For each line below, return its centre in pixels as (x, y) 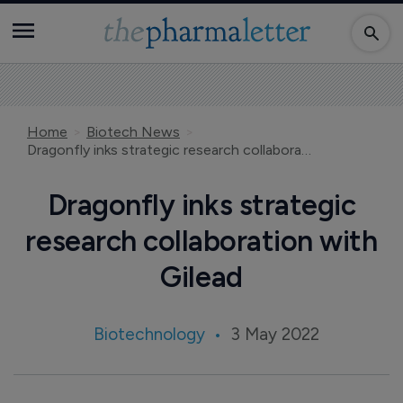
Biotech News (133, 132)
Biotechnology (149, 334)
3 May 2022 (274, 334)
